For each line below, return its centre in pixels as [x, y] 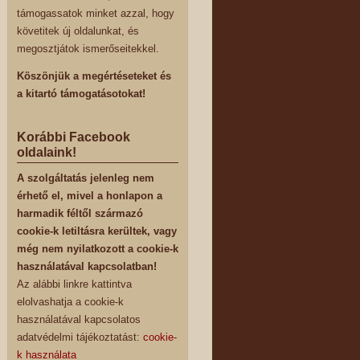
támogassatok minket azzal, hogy [96, 13]
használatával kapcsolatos [79, 320]
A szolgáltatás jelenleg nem [86, 179]
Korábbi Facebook [74, 137]
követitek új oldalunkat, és [78, 31]
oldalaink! [47, 152]
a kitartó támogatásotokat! [81, 94]
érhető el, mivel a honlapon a [90, 196]
